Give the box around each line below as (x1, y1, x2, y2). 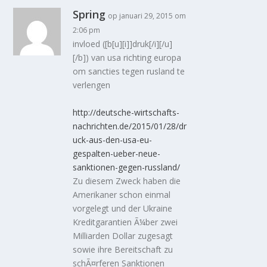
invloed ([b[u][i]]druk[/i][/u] (73, 38, 173, 50)
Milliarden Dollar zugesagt (73, 229, 173, 241)
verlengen (73, 79, 111, 91)
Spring (73, 7, 106, 22)
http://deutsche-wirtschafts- (73, 106, 180, 118)
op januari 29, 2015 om (108, 11, 187, 21)
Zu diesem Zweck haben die (73, 175, 181, 187)
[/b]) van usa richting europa (73, 52, 182, 64)
